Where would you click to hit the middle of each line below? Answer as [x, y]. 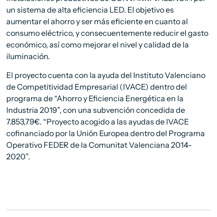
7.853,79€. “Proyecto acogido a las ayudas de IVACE [98, 122]
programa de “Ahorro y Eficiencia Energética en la [95, 99]
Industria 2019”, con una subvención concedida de [96, 110]
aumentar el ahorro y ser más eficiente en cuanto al [97, 22]
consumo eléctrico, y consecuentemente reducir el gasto [108, 33]
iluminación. [28, 56]
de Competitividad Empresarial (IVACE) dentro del [97, 87]
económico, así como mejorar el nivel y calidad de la [98, 45]
